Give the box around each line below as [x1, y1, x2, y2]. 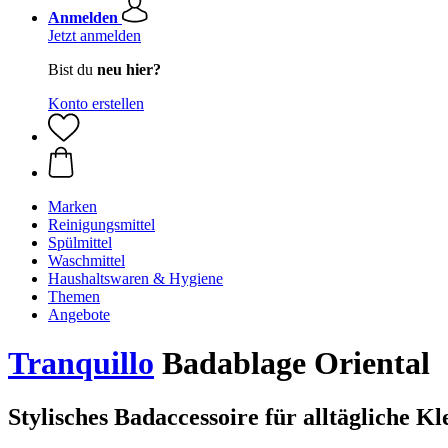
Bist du [48, 61, 97, 78]
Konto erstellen [48, 95, 144, 112]
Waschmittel [48, 252, 125, 269]
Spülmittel [48, 234, 112, 251]
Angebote [48, 306, 110, 323]
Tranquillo [8, 345, 154, 382]
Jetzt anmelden [48, 27, 141, 44]
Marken [48, 198, 97, 215]
